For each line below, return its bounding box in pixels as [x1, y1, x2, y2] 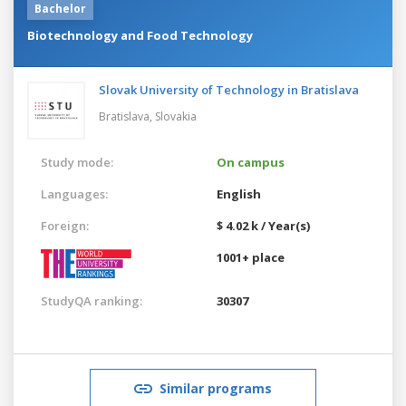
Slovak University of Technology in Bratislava [99, 81, 359, 98]
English [217, 185, 261, 202]
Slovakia [155, 108, 197, 124]
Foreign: [41, 217, 89, 234]
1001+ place [217, 248, 285, 266]
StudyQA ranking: [41, 292, 142, 309]
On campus [217, 153, 285, 170]
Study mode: [41, 153, 113, 170]
